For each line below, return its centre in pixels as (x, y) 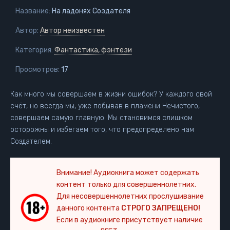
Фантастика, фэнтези (93, 50)
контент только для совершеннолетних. (126, 185)
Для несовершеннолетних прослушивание (130, 196)
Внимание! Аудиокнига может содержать (128, 173)
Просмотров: (37, 70)
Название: (33, 11)
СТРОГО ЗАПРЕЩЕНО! (161, 208)
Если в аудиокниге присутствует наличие (130, 220)
